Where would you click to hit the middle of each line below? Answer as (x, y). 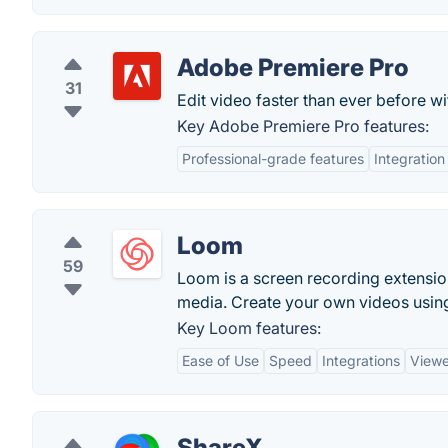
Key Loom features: (249, 328)
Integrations (361, 360)
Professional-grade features (273, 158)
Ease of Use (220, 360)
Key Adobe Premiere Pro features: (303, 126)
